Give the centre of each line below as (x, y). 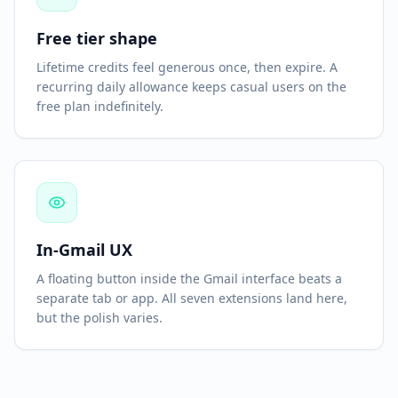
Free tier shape (97, 38)
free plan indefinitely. (100, 106)
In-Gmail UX (84, 250)
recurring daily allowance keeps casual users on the (191, 87)
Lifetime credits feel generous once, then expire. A (187, 67)
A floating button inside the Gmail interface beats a (189, 279)
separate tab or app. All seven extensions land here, (192, 298)
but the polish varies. (99, 318)
